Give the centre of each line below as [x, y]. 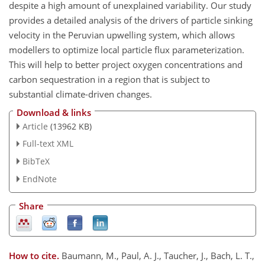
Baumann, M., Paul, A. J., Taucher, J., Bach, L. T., [158, 255]
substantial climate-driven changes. [80, 94]
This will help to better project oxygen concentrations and [126, 64]
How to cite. [35, 255]
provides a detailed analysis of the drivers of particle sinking [131, 20]
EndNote [39, 179]
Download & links [54, 112]
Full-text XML [48, 144]
